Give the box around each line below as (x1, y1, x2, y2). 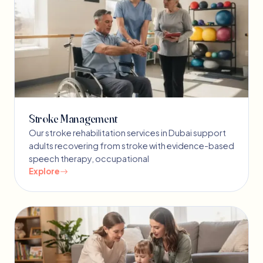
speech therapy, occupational (29, 153, 149, 164)
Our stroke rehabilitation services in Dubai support (29, 127, 226, 139)
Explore (29, 166, 60, 177)
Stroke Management (29, 112, 118, 126)
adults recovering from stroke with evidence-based (29, 140, 234, 151)
